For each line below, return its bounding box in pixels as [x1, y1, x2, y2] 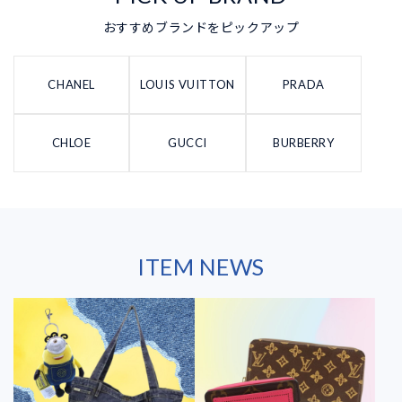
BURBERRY [273, 135, 335, 151]
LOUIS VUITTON [140, 77, 235, 92]
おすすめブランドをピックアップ [102, 20, 300, 36]
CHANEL [48, 77, 95, 92]
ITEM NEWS [136, 253, 266, 281]
